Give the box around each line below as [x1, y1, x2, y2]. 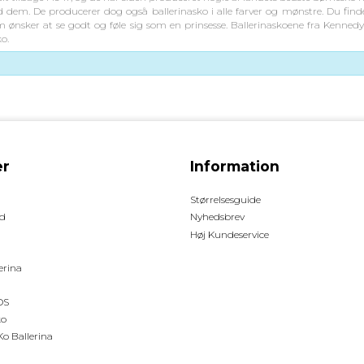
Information [190, 157, 279, 175]
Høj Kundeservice [190, 228, 269, 241]
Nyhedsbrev [190, 210, 245, 223]
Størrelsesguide [190, 193, 261, 206]
